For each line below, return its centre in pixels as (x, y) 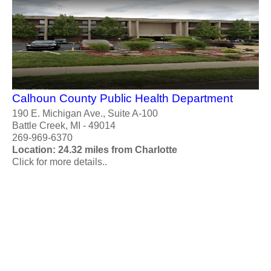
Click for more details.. (60, 162)
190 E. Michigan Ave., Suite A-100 (85, 113)
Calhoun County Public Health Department (122, 98)
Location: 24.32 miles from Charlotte (95, 149)
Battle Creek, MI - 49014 (64, 125)
